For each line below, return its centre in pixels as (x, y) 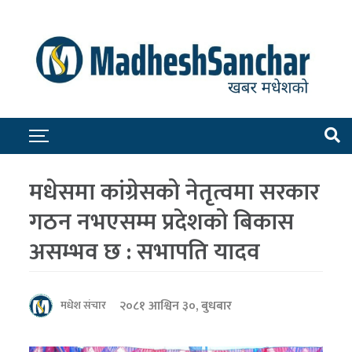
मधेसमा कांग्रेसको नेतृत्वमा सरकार (175, 192)
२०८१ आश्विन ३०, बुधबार (176, 306)
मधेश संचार (84, 305)
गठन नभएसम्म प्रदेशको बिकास (162, 222)
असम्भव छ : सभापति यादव (145, 252)
